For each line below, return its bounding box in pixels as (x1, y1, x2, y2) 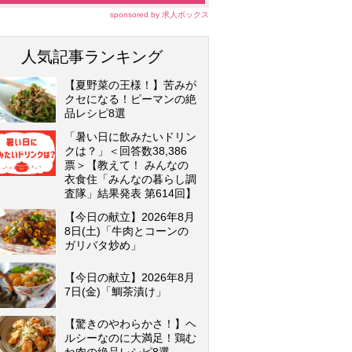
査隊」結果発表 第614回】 (64, 187, 196, 200)
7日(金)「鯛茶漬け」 (64, 285, 167, 298)
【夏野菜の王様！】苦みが (64, 79, 196, 91)
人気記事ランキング (21, 48, 163, 65)
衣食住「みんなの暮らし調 (64, 173, 196, 185)
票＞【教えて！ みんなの (64, 159, 189, 171)
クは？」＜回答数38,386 (64, 145, 187, 157)
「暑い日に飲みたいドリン (64, 130, 196, 143)
